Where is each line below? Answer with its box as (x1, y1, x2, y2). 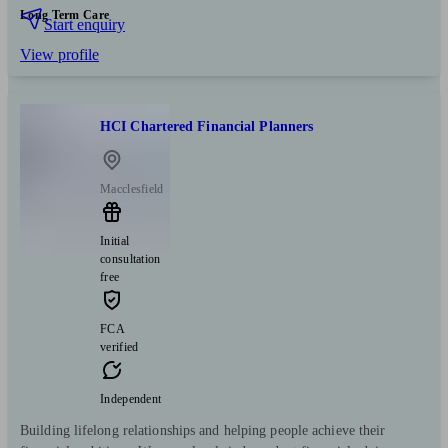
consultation (100, 252, 161, 267)
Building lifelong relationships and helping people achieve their (20, 423, 386, 439)
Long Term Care (20, 7, 110, 22)
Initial (100, 234, 130, 249)
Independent (100, 392, 162, 407)
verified (100, 340, 139, 355)
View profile (20, 45, 99, 63)
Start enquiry (44, 15, 125, 33)
